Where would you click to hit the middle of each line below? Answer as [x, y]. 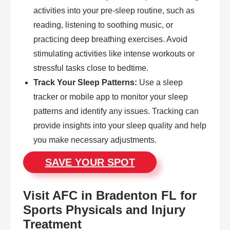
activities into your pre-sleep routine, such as [114, 10]
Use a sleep [160, 82]
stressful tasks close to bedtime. [91, 68]
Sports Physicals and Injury [104, 209]
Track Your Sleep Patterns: [85, 82]
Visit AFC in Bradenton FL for [110, 195]
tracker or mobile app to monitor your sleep [111, 97]
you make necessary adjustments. [95, 140]
